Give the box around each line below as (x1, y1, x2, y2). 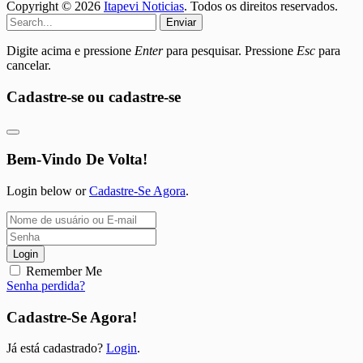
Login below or (6, 183, 89, 198)
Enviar (166, 15, 196, 28)
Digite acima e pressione (6, 43, 135, 58)
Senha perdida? (6, 278, 85, 293)
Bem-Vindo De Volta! (6, 151, 147, 169)
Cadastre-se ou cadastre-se (6, 88, 181, 105)
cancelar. (6, 58, 51, 72)
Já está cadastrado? (6, 341, 106, 356)
